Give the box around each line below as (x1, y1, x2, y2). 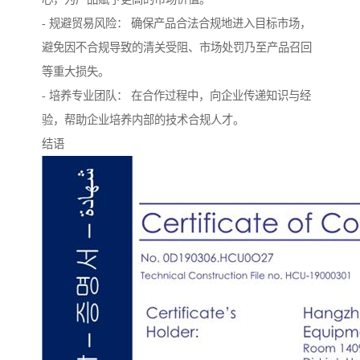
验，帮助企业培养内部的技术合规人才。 (42, 113, 244, 127)
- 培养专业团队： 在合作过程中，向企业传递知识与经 (42, 89, 311, 103)
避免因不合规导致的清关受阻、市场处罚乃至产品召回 (42, 41, 312, 55)
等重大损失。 (42, 65, 109, 79)
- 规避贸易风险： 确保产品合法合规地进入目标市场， (42, 17, 311, 31)
